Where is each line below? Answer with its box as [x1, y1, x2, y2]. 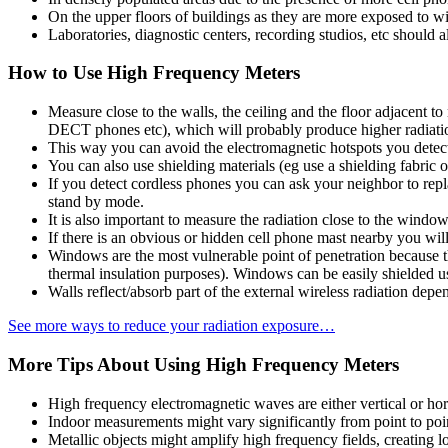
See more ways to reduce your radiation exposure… [8, 317, 335, 335]
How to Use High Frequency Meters [8, 62, 300, 84]
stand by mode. [48, 193, 144, 211]
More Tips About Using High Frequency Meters [8, 353, 399, 375]
